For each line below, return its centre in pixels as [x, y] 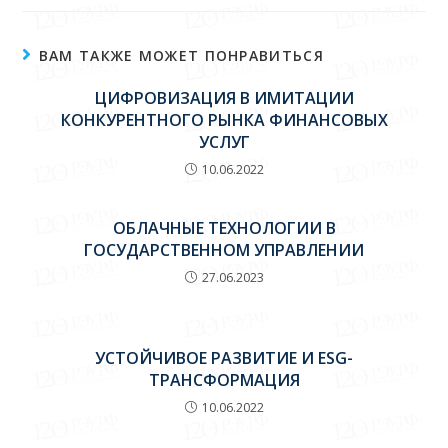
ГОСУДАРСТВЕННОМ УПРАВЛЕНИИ [224, 249]
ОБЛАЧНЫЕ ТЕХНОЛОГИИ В [224, 227]
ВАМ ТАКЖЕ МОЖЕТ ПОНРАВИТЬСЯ [181, 55]
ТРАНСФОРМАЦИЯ [224, 379]
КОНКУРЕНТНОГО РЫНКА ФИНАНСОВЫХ [224, 119]
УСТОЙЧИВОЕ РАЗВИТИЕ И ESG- [224, 357]
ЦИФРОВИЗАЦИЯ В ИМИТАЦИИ [224, 97]
